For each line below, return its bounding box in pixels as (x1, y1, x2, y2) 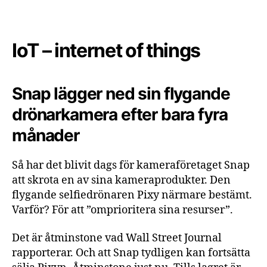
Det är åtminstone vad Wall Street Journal (12, 231, 222, 245)
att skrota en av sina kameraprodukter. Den (12, 173, 231, 187)
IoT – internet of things (12, 38, 201, 62)
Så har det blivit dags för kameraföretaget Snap (12, 158, 250, 172)
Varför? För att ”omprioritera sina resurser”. (12, 203, 233, 217)
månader (12, 125, 79, 145)
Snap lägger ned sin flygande (12, 83, 230, 104)
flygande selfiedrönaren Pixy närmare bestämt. (12, 188, 252, 202)
